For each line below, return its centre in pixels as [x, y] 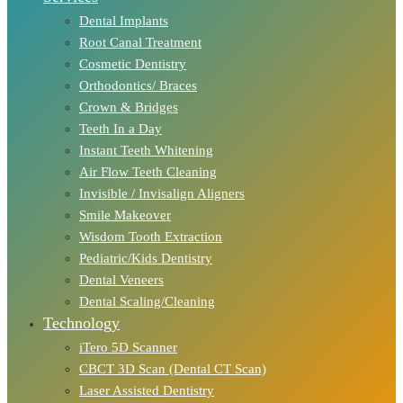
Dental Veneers [121, 279]
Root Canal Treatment [140, 42]
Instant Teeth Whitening [146, 150]
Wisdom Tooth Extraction [151, 236]
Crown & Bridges [129, 107]
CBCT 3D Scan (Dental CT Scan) [173, 368]
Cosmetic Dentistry [133, 63]
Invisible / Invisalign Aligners [162, 193]
